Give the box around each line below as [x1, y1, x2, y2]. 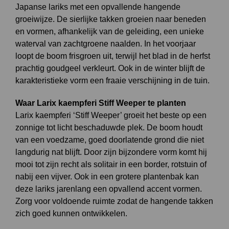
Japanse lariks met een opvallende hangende [15, 3, 180, 11]
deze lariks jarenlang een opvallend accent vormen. [15, 185, 202, 193]
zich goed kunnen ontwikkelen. [15, 209, 127, 218]
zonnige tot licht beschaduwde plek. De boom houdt [15, 123, 202, 132]
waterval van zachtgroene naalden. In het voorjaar [15, 39, 196, 48]
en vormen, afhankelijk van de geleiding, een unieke [15, 27, 204, 36]
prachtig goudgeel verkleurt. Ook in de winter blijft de [15, 64, 205, 73]
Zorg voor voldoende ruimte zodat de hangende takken [15, 197, 213, 205]
